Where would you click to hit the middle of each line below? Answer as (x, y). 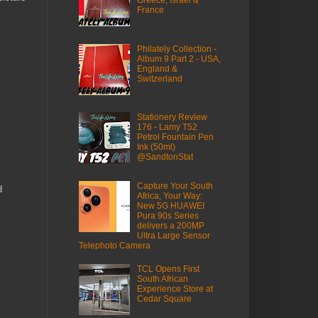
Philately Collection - (176, 49)
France (150, 10)
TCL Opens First (168, 269)
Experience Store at (175, 289)
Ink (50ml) (156, 147)
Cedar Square (164, 299)
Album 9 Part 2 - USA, (179, 59)
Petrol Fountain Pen (175, 137)
